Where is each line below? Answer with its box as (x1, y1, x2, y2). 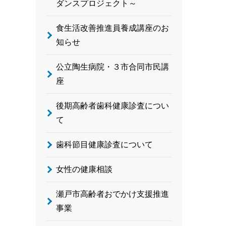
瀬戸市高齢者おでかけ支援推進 (56, 190, 169, 198)
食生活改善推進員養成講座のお (56, 24, 169, 32)
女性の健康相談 (56, 165, 112, 174)
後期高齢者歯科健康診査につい (56, 101, 169, 110)
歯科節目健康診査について (56, 140, 153, 149)
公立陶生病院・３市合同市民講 (56, 63, 169, 71)
